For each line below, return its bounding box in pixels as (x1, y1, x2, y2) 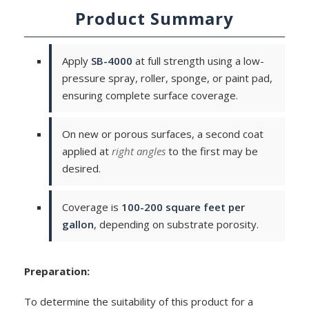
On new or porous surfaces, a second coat (62, 126, 263, 141)
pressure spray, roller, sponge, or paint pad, (62, 70, 272, 85)
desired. (62, 161, 101, 175)
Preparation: (24, 263, 90, 278)
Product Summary (75, 6, 234, 30)
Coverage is (62, 199, 121, 214)
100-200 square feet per (121, 199, 245, 214)
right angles (112, 143, 166, 158)
